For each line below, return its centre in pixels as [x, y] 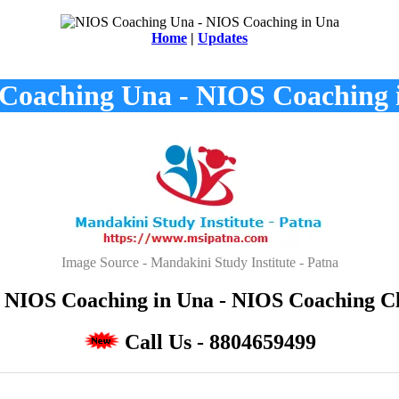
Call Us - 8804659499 [220, 342]
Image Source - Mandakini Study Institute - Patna [199, 262]
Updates [223, 38]
